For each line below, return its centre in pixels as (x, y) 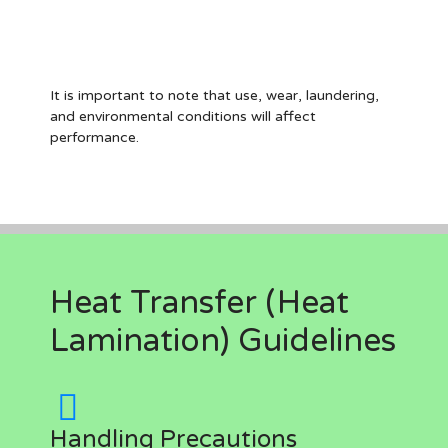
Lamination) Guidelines (223, 341)
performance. (94, 137)
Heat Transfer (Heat (199, 303)
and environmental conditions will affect (183, 116)
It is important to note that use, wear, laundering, (214, 95)
